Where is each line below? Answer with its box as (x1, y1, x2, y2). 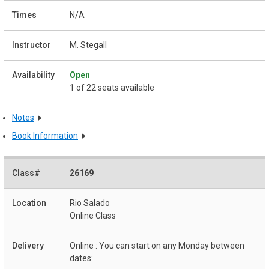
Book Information (12, 130, 78, 141)
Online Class (70, 210, 116, 220)
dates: (70, 253, 93, 263)
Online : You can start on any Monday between (70, 240, 244, 250)
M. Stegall (70, 40, 107, 50)
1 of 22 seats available (70, 83, 154, 93)
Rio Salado (70, 198, 110, 208)
